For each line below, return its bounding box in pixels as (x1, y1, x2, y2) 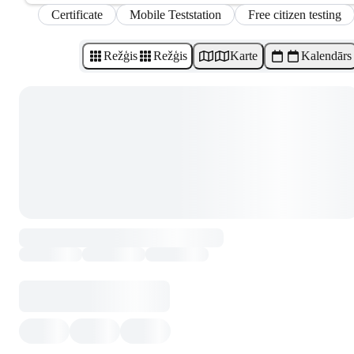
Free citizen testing (247, 7, 341, 21)
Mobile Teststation (129, 7, 221, 21)
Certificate (51, 7, 103, 21)
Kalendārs (300, 48, 352, 62)
